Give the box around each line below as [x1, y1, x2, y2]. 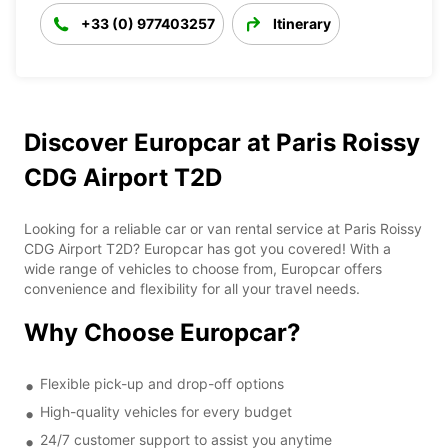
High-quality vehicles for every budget [40, 402, 292, 420]
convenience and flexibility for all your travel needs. [24, 279, 360, 297]
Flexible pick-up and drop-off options [40, 374, 284, 392]
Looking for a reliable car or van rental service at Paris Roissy [24, 219, 422, 237]
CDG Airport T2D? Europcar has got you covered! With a [24, 239, 391, 257]
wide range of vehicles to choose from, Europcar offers [24, 259, 382, 277]
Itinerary [273, 14, 331, 32]
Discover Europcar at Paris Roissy [24, 127, 420, 157]
